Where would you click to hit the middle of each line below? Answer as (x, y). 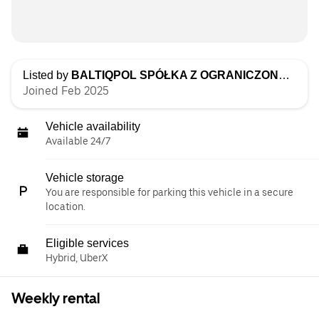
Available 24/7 (78, 141)
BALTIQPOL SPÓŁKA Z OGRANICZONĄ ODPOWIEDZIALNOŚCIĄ (175, 75)
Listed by (47, 75)
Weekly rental (56, 298)
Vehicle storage (85, 178)
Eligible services (87, 243)
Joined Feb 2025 (66, 91)
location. (66, 206)
